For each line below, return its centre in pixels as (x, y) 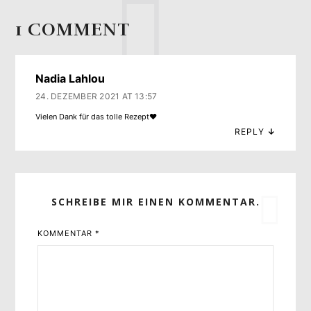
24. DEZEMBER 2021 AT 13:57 (96, 96)
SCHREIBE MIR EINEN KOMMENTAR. (155, 202)
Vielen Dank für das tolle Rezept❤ (96, 117)
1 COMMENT (73, 29)
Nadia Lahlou (70, 78)
